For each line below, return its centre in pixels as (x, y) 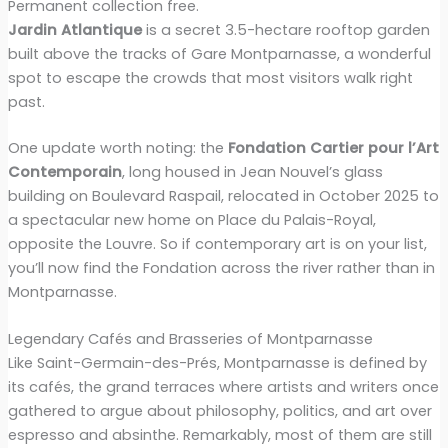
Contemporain (64, 171)
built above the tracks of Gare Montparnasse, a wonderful (219, 53)
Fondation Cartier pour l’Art (333, 147)
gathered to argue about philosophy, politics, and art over (219, 410)
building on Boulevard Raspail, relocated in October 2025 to (223, 195)
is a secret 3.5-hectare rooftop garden (285, 29)
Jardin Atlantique (74, 29)
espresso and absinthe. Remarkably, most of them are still (219, 434)
